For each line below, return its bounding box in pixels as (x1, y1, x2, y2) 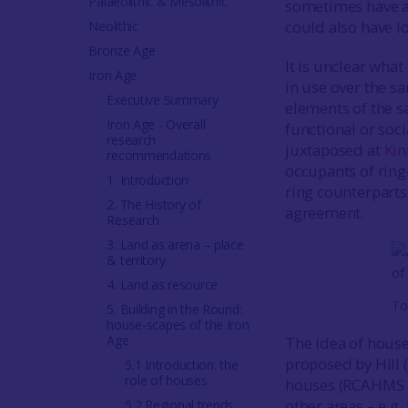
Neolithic (88, 17, 138, 35)
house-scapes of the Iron (107, 316, 250, 333)
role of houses (125, 372, 208, 389)
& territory (107, 251, 166, 269)
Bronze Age (88, 42, 156, 59)
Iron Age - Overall (107, 116, 206, 133)
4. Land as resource (107, 276, 219, 293)
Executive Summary (107, 91, 219, 108)
